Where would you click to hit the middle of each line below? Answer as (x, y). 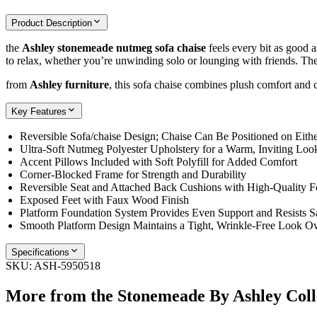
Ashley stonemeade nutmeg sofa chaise (114, 47)
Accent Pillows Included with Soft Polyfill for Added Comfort (158, 161)
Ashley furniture (69, 84)
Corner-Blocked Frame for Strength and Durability (133, 174)
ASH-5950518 (67, 265)
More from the (62, 295)
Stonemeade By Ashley (200, 295)
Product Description (52, 23)
